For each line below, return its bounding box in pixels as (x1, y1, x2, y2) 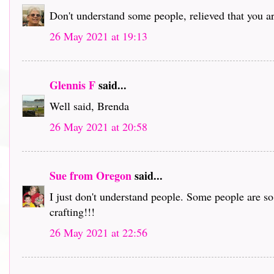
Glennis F (50, 76, 95, 93)
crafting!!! (50, 204, 95, 219)
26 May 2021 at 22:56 (50, 224, 147, 240)
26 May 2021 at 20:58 (50, 119, 147, 134)
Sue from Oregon (50, 167, 131, 183)
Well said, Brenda (50, 98, 129, 113)
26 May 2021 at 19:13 (50, 28, 147, 43)
